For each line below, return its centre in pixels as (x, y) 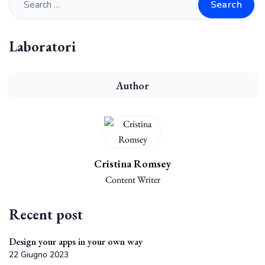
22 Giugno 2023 (39, 255)
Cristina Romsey (132, 164)
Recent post (46, 214)
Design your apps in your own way (76, 242)
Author (132, 85)
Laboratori (42, 46)
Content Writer (132, 180)
